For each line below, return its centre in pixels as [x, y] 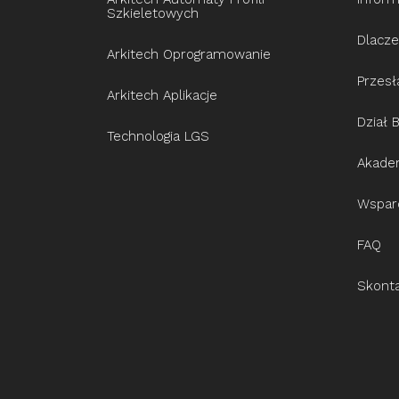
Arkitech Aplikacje [162, 96]
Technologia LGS [158, 137]
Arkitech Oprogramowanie [189, 55]
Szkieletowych [153, 14]
